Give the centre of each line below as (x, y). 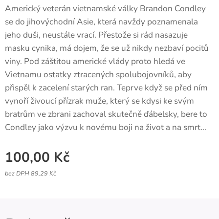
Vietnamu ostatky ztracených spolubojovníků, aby (98, 74)
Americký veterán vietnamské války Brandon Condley (105, 8)
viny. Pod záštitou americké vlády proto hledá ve (95, 61)
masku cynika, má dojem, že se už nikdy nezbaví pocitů (107, 48)
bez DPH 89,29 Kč (31, 173)
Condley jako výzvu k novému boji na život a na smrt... (107, 127)
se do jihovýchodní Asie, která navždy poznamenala (101, 22)
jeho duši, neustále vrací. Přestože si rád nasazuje (96, 35)
